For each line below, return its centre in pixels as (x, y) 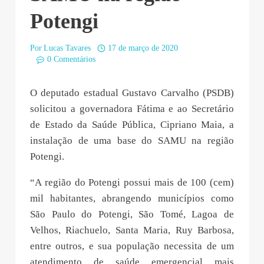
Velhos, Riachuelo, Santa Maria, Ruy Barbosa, (132, 230)
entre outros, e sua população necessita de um (132, 246)
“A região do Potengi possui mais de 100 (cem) (132, 183)
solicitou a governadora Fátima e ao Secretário (132, 109)
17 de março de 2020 (143, 48)
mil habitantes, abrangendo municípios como (132, 199)
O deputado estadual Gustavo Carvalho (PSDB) (132, 93)
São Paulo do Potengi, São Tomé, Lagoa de (132, 214)
